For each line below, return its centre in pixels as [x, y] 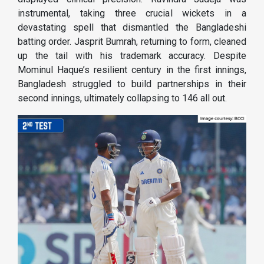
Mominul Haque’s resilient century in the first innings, [132, 70]
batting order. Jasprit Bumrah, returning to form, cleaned [132, 42]
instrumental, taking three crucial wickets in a [132, 14]
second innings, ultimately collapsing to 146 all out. [122, 98]
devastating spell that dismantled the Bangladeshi [132, 28]
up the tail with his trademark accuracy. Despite [132, 56]
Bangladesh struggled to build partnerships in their [132, 84]
